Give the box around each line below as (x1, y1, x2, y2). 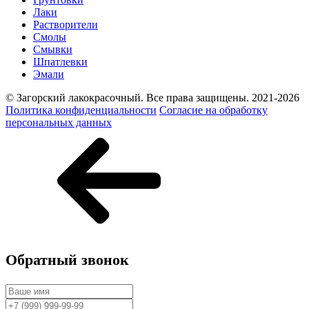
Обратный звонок (6, 250, 129, 268)
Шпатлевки (33, 56, 88, 68)
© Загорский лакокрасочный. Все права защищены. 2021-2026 (6, 92, 299, 104)
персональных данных (6, 117, 112, 129)
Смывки (33, 43, 72, 56)
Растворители (33, 19, 98, 31)
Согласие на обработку (159, 104, 268, 117)
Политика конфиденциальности (6, 104, 157, 117)
